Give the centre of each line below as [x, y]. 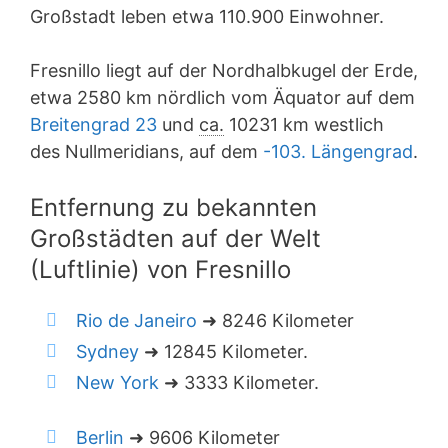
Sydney [107, 351]
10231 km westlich [304, 124]
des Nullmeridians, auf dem [146, 151]
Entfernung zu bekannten [173, 207]
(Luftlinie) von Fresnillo [160, 269]
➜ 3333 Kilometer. [239, 382]
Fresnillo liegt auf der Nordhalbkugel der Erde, [224, 70]
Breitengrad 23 [93, 124]
